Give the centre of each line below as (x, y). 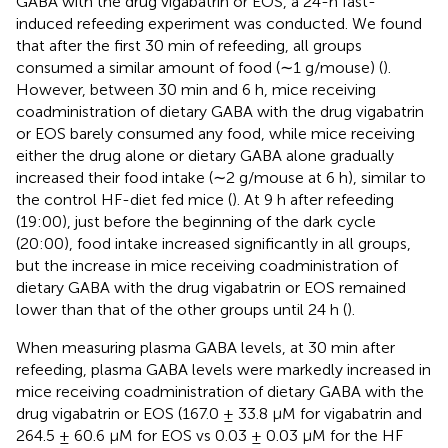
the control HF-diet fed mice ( (124, 199)
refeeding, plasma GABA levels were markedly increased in (223, 369)
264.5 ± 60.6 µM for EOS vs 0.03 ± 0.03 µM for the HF (209, 435)
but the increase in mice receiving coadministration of (207, 265)
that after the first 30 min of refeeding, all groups (189, 45)
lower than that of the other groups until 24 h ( (181, 309)
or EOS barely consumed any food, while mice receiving (215, 133)
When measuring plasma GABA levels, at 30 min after (205, 347)
